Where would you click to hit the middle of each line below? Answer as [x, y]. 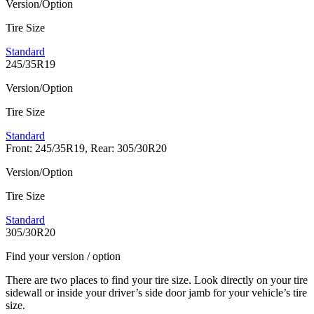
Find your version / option [63, 257]
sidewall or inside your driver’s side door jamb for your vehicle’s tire [156, 293]
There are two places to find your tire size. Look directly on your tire [157, 280]
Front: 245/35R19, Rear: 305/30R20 [86, 149]
